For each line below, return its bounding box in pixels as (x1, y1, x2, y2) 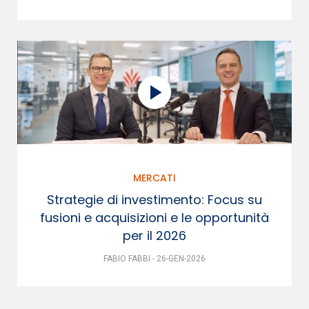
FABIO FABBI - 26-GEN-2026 (103, 253, 206, 263)
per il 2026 (123, 226, 186, 244)
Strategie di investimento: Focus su (47, 190, 262, 208)
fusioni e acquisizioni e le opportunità (40, 208, 269, 226)
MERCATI (133, 170, 176, 185)
